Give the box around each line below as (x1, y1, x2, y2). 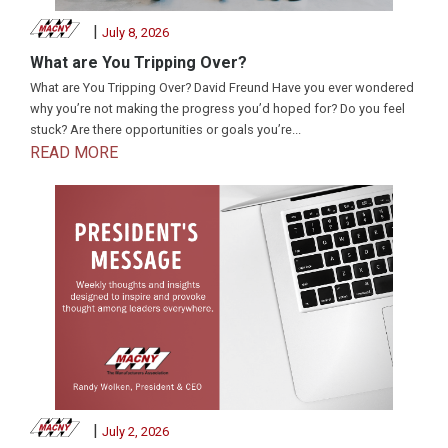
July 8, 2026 (101, 24, 169, 40)
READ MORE (30, 142, 118, 162)
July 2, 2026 (101, 423, 169, 439)
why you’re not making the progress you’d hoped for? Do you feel (30, 100, 405, 116)
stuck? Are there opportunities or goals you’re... (30, 121, 301, 137)
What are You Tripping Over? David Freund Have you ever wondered (30, 79, 414, 95)
